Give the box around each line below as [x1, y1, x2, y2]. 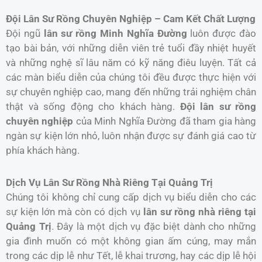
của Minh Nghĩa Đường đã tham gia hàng [73, 115, 257, 127]
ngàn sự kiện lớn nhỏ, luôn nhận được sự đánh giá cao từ [6, 130, 256, 142]
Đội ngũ [6, 27, 44, 40]
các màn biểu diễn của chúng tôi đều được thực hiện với [6, 71, 256, 84]
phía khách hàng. [6, 144, 80, 157]
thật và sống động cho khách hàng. [6, 101, 180, 113]
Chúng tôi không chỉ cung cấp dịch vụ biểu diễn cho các [6, 191, 256, 203]
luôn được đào [187, 27, 257, 40]
